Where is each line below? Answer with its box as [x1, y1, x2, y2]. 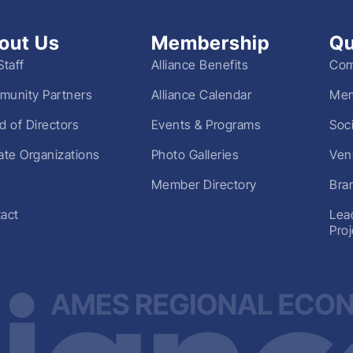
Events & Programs [150, 117, 262, 133]
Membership [150, 32, 269, 55]
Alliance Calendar [150, 87, 252, 103]
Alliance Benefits [150, 57, 249, 73]
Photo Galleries [150, 147, 240, 163]
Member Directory [150, 176, 257, 193]
